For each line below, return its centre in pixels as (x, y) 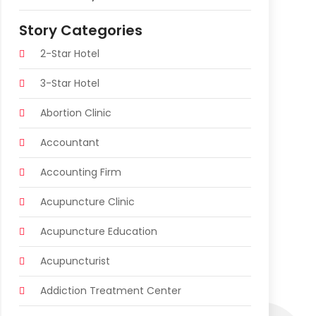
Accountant (69, 142)
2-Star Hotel (69, 53)
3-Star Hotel (69, 83)
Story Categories (80, 30)
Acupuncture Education (98, 231)
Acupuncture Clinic (87, 201)
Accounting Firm (80, 172)
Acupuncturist (75, 261)
